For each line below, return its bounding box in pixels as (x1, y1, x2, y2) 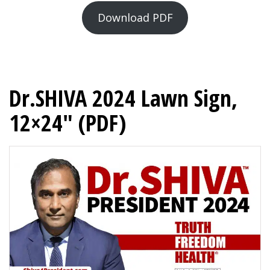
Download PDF (97, 10, 173, 25)
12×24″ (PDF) (9, 107, 126, 139)
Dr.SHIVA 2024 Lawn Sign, (9, 82, 237, 114)
